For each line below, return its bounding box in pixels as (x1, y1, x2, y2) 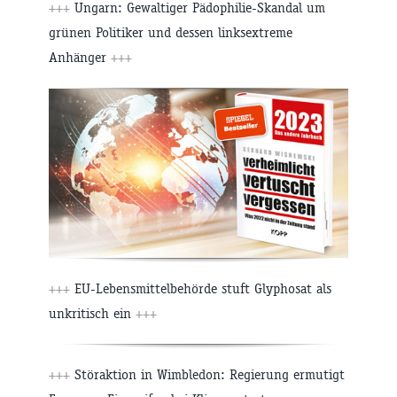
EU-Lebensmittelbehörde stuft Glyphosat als (70, 280, 331, 298)
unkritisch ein (49, 305, 136, 323)
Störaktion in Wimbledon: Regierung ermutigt (70, 366, 345, 384)
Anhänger (49, 49, 111, 66)
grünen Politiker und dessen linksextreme (49, 24, 292, 42)
